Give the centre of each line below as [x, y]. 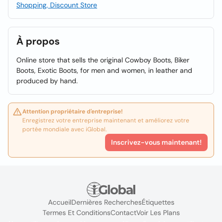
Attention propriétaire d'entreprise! [73, 111]
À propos [38, 41]
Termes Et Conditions [76, 213]
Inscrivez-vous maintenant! [156, 142]
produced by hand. [47, 81]
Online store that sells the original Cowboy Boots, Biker [103, 60]
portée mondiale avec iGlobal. [64, 129]
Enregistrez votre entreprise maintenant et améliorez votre [106, 120]
